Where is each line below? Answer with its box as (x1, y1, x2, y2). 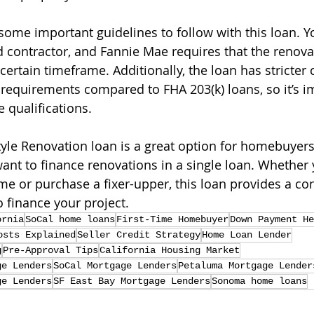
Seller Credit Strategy (77, 229, 200, 241)
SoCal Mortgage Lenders (53, 260, 177, 272)
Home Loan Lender (202, 229, 292, 241)
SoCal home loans (25, 214, 115, 226)
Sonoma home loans (212, 275, 307, 287)
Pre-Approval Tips (3, 245, 98, 257)
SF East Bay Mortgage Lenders (53, 275, 210, 287)
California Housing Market (100, 245, 240, 257)
